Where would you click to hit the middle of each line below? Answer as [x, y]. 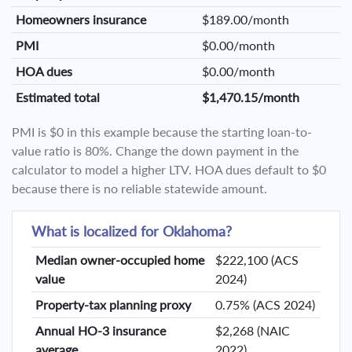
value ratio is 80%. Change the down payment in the [155, 150]
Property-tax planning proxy [113, 304]
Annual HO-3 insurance [100, 330]
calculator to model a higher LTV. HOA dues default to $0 [169, 169]
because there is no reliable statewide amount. [139, 188]
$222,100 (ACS [257, 260]
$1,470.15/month [250, 97]
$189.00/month [245, 19]
